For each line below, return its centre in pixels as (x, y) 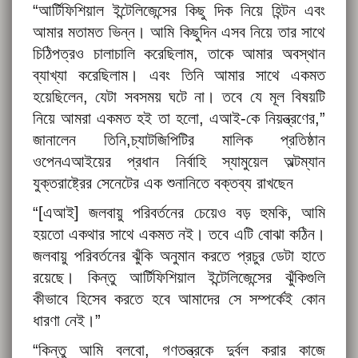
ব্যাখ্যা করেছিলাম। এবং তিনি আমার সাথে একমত (179, 76)
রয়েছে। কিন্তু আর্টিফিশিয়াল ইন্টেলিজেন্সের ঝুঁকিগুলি (179, 278)
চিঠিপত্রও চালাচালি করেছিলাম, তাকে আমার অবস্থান (179, 54)
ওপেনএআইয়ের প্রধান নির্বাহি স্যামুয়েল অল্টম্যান (179, 162)
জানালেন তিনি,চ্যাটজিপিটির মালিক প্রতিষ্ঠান (179, 140)
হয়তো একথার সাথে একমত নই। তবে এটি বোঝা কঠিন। (179, 235)
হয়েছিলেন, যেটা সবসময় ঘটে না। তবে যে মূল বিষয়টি (179, 97)
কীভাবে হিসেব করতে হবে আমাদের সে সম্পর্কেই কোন (179, 299)
